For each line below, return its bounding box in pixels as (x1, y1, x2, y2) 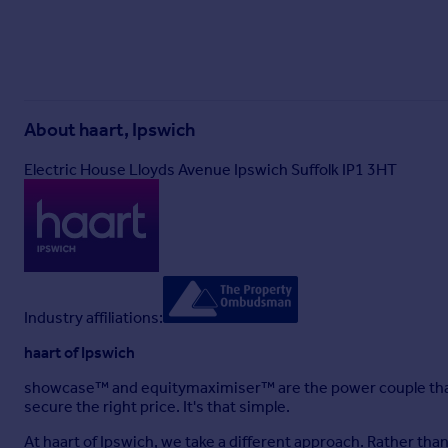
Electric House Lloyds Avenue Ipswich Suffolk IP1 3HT (24, 160, 397, 179)
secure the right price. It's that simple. (24, 397, 290, 416)
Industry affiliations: (24, 308, 163, 327)
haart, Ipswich (79, 119, 195, 142)
